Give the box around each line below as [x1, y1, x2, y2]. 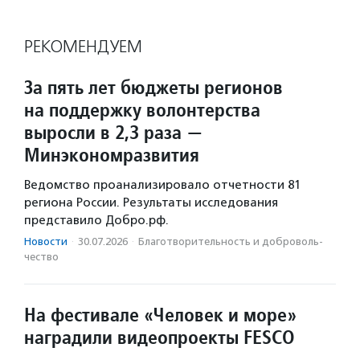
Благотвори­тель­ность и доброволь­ [138, 235, 323, 248]
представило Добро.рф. [24, 213, 169, 228]
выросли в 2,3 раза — [24, 120, 203, 145]
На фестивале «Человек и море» [24, 302, 297, 328]
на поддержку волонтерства [24, 97, 260, 123]
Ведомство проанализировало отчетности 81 [24, 178, 301, 193]
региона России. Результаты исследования [24, 195, 278, 211]
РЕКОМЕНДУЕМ [24, 36, 142, 58]
